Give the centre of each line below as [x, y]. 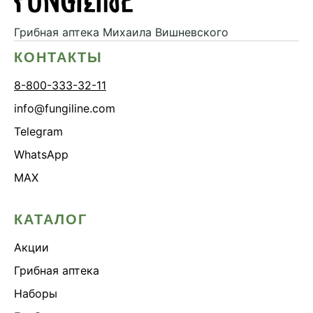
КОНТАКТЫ [58, 58]
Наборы [36, 294]
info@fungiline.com [65, 109]
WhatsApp [41, 155]
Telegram [38, 132]
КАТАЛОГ [51, 220]
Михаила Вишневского [164, 32]
